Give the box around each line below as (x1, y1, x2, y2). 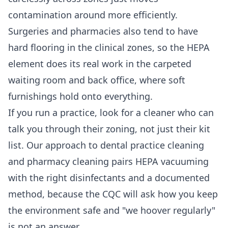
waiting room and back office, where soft (8, 74, 185, 87)
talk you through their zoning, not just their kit (8, 123, 210, 135)
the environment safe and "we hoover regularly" (8, 204, 215, 217)
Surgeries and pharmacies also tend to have (8, 25, 198, 38)
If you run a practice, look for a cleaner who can (8, 106, 214, 119)
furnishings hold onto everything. (8, 90, 153, 103)
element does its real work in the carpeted (8, 58, 191, 70)
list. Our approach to (8, 139, 100, 152)
